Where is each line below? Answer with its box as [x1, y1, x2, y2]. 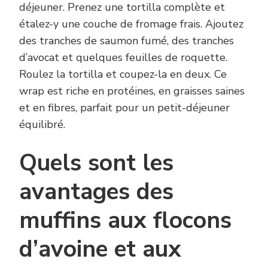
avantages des [19, 175, 173, 208]
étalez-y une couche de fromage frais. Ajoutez [19, 16, 243, 31]
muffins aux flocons [19, 204, 232, 236]
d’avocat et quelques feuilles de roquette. [19, 50, 227, 65]
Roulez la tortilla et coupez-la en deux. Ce [19, 66, 227, 81]
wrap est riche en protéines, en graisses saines [19, 83, 245, 98]
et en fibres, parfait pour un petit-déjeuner [19, 100, 230, 115]
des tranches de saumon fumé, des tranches [19, 33, 234, 48]
